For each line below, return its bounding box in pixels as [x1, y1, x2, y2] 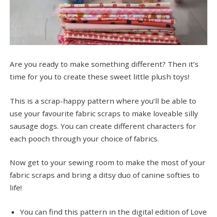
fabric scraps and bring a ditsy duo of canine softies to [10, 170, 200, 180]
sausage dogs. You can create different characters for [10, 121, 196, 131]
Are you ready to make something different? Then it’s [10, 59, 199, 69]
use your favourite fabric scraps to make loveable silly [10, 108, 198, 118]
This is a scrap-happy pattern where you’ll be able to [10, 95, 196, 106]
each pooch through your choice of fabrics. [10, 133, 159, 143]
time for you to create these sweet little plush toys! [10, 72, 189, 82]
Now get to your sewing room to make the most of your [10, 157, 205, 168]
